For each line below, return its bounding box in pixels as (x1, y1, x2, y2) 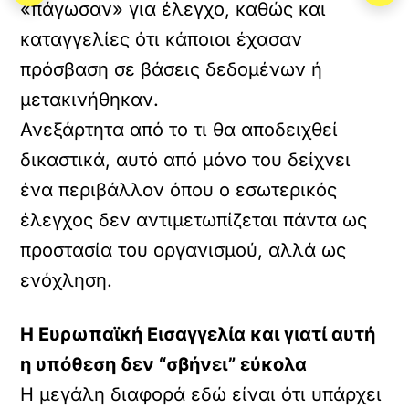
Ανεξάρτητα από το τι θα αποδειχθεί (20, 119, 339, 141)
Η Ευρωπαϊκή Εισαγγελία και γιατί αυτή (20, 323, 376, 345)
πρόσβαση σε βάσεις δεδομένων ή (20, 58, 323, 80)
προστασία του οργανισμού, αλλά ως (20, 239, 347, 261)
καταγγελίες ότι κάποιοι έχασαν (20, 28, 303, 50)
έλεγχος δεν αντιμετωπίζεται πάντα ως (20, 209, 368, 231)
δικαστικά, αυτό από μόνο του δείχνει (20, 149, 351, 171)
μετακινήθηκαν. (20, 89, 160, 110)
